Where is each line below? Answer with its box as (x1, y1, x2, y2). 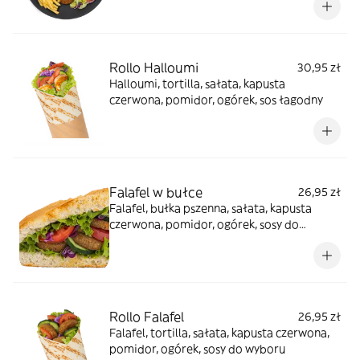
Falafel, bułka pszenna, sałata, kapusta (109, 200, 312, 215)
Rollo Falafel (109, 308, 184, 325)
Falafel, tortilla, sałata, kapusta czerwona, (109, 325, 329, 340)
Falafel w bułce (109, 183, 202, 200)
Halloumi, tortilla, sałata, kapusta (109, 76, 285, 91)
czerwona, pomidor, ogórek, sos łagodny (109, 92, 323, 107)
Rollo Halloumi (109, 59, 198, 76)
